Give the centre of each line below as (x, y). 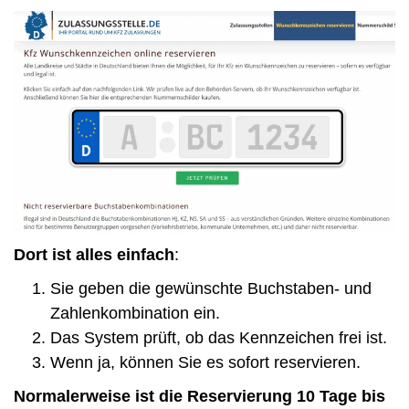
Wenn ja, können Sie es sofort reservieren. (205, 363)
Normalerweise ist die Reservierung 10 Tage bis (199, 397)
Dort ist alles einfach (94, 255)
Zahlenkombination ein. (135, 314)
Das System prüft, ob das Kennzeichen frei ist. (219, 338)
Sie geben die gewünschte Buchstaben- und (211, 289)
